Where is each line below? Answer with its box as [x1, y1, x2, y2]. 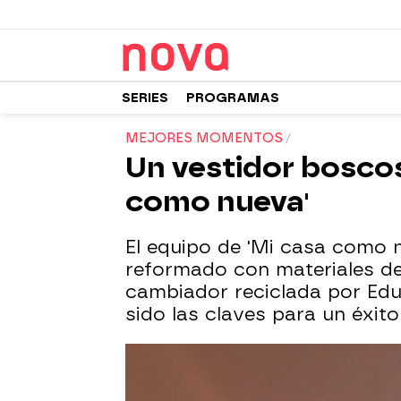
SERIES [122, 90, 168, 106]
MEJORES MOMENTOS [125, 131, 283, 146]
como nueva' [125, 184, 309, 218]
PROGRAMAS [186, 90, 279, 106]
